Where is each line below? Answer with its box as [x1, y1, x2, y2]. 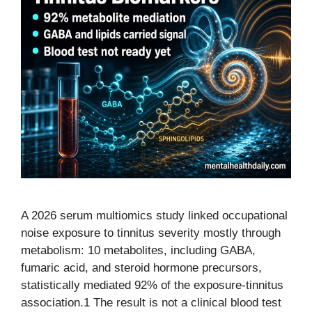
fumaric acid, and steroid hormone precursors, [21, 261, 262, 274]
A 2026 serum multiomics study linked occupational [21, 209, 288, 222]
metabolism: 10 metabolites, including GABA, [21, 244, 256, 257]
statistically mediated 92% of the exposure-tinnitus [21, 279, 283, 292]
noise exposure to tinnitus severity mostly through [21, 226, 281, 240]
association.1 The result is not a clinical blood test [21, 296, 281, 309]
